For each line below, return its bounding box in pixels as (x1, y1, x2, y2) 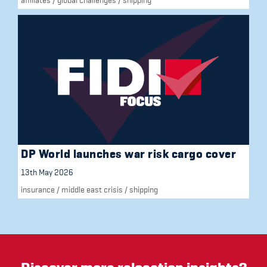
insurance (21, 185, 55, 195)
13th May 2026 (21, 167, 73, 178)
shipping (129, 185, 158, 195)
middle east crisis (61, 185, 123, 195)
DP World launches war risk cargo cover (21, 147, 236, 162)
